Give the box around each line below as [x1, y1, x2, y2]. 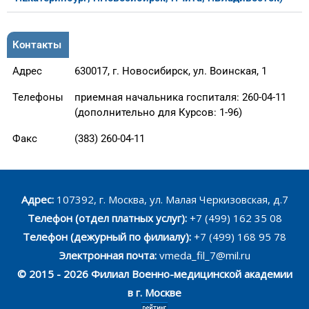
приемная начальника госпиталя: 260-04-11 [74, 90, 286, 103]
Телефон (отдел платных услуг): [27, 210, 187, 225]
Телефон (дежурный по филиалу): [23, 229, 194, 243]
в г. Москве [128, 285, 181, 299]
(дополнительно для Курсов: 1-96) [74, 106, 242, 119]
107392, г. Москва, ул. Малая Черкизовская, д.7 [53, 192, 288, 206]
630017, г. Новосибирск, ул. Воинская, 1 [74, 64, 267, 77]
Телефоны [12, 90, 63, 103]
